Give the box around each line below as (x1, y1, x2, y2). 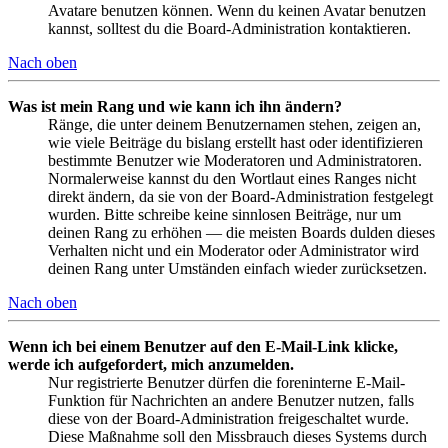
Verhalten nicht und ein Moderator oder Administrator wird (48, 242, 419, 260)
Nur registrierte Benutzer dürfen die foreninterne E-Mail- (48, 374, 405, 392)
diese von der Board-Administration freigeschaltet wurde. (48, 410, 409, 428)
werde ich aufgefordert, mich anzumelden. (8, 356, 294, 374)
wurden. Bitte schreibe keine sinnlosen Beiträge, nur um (48, 206, 401, 224)
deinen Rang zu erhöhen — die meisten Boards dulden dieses (48, 224, 435, 242)
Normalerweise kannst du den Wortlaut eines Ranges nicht (48, 170, 416, 188)
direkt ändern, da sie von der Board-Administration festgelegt (48, 188, 433, 206)
